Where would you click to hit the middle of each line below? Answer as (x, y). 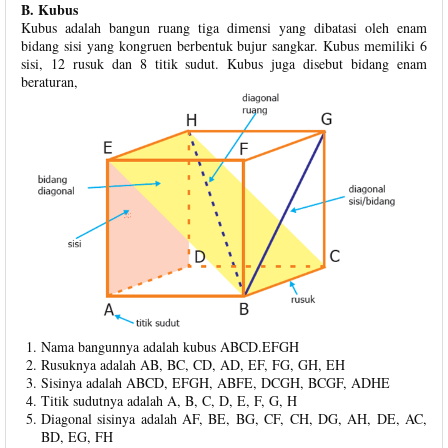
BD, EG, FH (77, 436)
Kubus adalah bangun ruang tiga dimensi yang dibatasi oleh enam (224, 27)
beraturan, (49, 81)
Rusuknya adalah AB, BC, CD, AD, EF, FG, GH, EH (193, 364)
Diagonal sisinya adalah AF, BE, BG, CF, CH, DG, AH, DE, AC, (234, 418)
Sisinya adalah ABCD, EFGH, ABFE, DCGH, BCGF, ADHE (215, 382)
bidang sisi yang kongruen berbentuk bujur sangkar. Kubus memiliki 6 (224, 45)
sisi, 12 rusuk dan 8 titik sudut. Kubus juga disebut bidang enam (224, 63)
